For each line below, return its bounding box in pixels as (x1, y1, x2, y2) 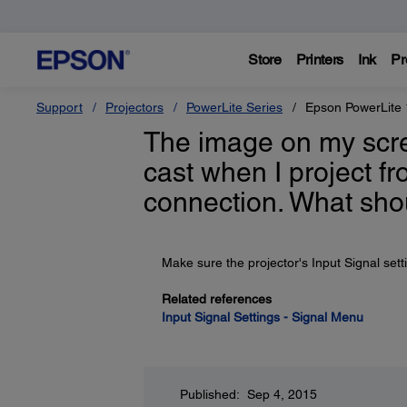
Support (36, 100, 83, 114)
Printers (295, 51, 344, 68)
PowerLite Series (186, 100, 283, 114)
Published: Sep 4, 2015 (179, 387, 317, 402)
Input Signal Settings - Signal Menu (161, 310, 363, 324)
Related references (161, 292, 272, 306)
